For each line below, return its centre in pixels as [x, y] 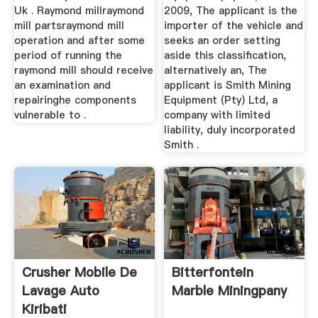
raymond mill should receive [83, 71]
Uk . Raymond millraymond [79, 11]
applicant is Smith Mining [228, 86]
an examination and [62, 86]
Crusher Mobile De [79, 272]
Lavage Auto [60, 290]
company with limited [218, 115]
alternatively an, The [216, 71]
